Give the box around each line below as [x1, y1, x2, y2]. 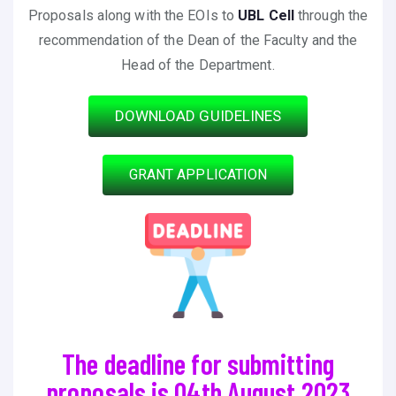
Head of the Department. [121, 56, 275, 73]
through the [293, 6, 369, 24]
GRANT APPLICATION [128, 165, 268, 183]
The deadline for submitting [62, 346, 334, 381]
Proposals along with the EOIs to [27, 6, 239, 24]
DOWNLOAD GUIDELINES [114, 106, 282, 125]
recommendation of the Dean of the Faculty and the [38, 31, 358, 49]
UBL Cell [238, 6, 294, 24]
